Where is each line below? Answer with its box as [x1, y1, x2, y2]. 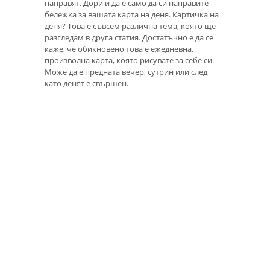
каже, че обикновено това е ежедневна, [45, 43, 193, 55]
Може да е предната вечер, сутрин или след [45, 66, 207, 78]
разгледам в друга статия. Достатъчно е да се [45, 32, 213, 43]
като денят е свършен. [45, 78, 128, 89]
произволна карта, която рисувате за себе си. [45, 55, 214, 66]
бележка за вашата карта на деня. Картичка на [45, 9, 219, 20]
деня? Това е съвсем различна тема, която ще [45, 20, 216, 32]
